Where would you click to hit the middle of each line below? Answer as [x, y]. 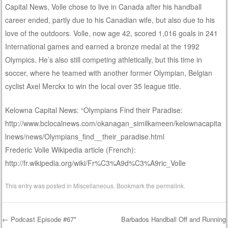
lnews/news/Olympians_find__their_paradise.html [85, 136]
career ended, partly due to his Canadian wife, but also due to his [110, 20]
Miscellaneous [94, 185]
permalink [170, 185]
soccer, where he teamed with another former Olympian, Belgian [109, 73]
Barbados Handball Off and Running [173, 219]
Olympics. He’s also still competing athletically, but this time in [104, 59]
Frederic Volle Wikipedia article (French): [71, 149]
